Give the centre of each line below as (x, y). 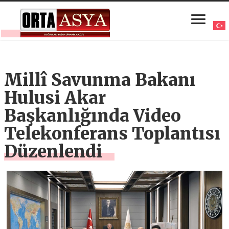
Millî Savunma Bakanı (100, 80)
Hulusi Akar (55, 98)
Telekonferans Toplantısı (112, 134)
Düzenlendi (53, 152)
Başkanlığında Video (93, 116)
